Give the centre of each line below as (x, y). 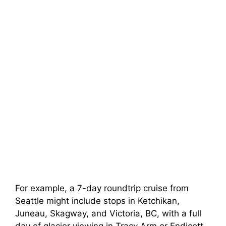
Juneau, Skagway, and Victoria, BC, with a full (108, 214)
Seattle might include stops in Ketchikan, (97, 201)
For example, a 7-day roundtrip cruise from (102, 188)
